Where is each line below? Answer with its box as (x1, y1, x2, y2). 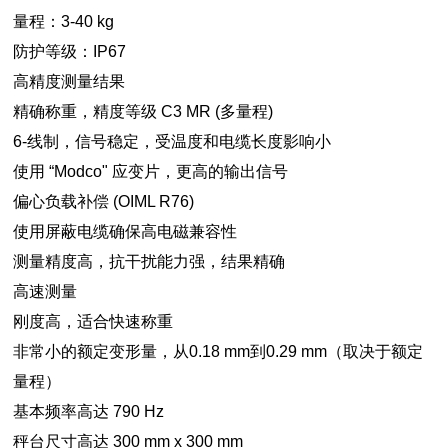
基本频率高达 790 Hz (13, 403, 165, 420)
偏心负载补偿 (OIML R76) (13, 193, 195, 210)
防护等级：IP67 (13, 43, 127, 60)
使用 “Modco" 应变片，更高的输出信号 (13, 163, 289, 180)
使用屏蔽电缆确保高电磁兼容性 (13, 223, 238, 240)
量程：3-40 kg (13, 13, 115, 30)
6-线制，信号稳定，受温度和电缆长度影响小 (13, 133, 332, 150)
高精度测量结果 (13, 73, 126, 90)
